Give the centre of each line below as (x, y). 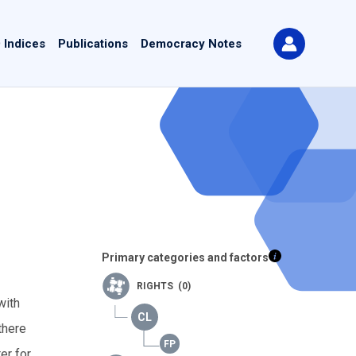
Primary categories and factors (185, 257)
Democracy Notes (191, 44)
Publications (93, 44)
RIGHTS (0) (164, 286)
